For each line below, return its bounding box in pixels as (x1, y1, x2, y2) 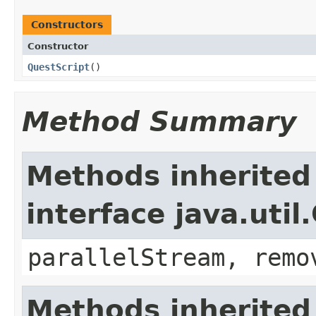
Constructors (31, 19, 103, 30)
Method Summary (22, 106, 296, 138)
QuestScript (28, 61, 90, 73)
